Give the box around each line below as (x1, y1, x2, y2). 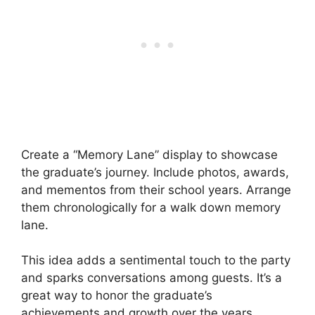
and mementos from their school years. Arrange (21, 182, 291, 197)
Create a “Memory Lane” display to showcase (21, 147, 278, 162)
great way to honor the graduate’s (21, 288, 212, 303)
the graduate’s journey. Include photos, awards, (21, 165, 289, 179)
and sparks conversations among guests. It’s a (21, 271, 282, 285)
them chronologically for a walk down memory (21, 200, 281, 214)
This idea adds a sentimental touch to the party (21, 253, 290, 268)
